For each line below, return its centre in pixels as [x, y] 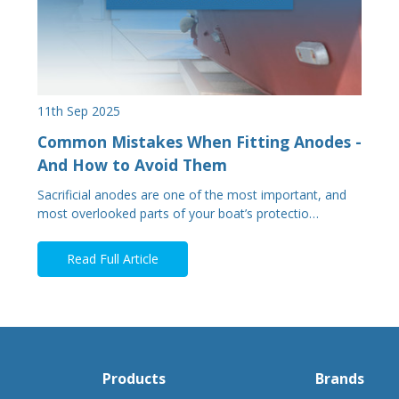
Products [134, 378]
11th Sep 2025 [79, 111]
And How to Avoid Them [132, 164]
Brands [340, 378]
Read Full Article [112, 259]
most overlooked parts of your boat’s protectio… [178, 214]
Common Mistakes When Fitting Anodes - [199, 141]
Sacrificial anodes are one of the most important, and [192, 195]
